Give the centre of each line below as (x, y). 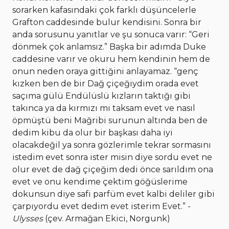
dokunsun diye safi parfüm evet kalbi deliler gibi (113, 194)
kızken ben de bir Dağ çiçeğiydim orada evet (106, 84)
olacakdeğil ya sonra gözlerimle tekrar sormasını (112, 145)
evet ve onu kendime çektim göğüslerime (100, 182)
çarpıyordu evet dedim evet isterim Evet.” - (101, 207)
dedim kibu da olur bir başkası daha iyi (93, 133)
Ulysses (28, 219)
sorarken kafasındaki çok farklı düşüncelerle (104, 10)
